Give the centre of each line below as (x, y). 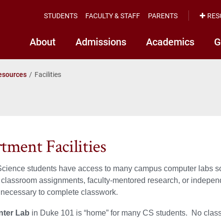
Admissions (101, 41)
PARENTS (163, 15)
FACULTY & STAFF (113, 15)
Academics (170, 41)
